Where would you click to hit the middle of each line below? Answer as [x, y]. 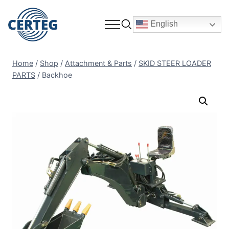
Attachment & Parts [98, 63]
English [163, 24]
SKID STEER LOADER [175, 63]
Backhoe [57, 75]
